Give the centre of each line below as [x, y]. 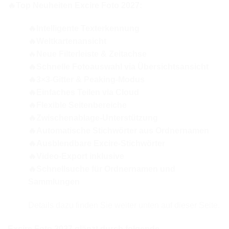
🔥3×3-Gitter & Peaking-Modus [86, 80]
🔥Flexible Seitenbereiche [77, 105]
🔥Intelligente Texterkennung [84, 29]
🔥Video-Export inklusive [76, 156]
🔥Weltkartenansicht [67, 41]
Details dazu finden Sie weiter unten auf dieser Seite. [124, 205]
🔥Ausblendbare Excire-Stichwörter [97, 144]
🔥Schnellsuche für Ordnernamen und [102, 169]
